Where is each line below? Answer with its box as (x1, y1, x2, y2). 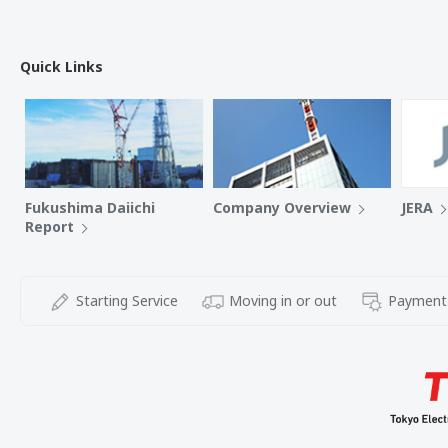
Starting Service (75, 291, 178, 310)
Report (25, 217, 74, 236)
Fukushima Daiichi (25, 198, 155, 217)
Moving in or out (228, 291, 337, 310)
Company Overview (213, 198, 351, 217)
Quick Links (20, 57, 103, 76)
